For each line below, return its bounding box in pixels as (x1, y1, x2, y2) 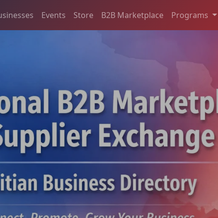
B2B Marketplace (101, 10, 163, 20)
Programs (171, 10, 210, 20)
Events (41, 10, 66, 20)
